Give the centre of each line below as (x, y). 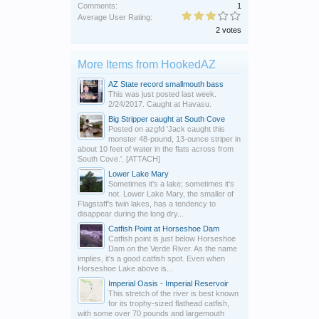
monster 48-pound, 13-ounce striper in (174, 138)
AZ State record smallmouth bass (166, 84)
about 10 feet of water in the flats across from (156, 148)
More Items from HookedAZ (147, 64)
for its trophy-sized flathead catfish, (169, 303)
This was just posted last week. (162, 94)
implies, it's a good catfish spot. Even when (151, 258)
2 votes (229, 30)
